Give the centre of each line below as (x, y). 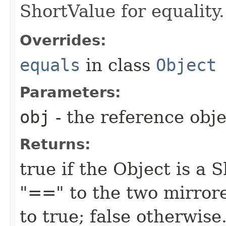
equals (50, 65)
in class (118, 65)
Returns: (55, 144)
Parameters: (70, 92)
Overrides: (63, 40)
